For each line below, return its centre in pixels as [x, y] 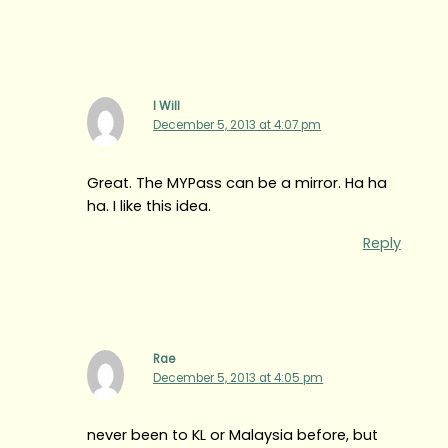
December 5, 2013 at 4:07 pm [237, 125]
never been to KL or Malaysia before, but [233, 435]
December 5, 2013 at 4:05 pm [238, 378]
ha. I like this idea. [149, 205]
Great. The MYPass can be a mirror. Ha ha [237, 182]
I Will [167, 106]
